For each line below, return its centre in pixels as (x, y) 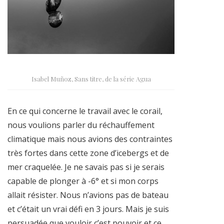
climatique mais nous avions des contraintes (90, 139)
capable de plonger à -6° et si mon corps (83, 181)
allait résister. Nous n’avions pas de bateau (88, 195)
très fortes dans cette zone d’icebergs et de (88, 153)
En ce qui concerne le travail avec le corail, (85, 111)
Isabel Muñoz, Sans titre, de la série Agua (91, 78)
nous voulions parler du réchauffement (81, 125)
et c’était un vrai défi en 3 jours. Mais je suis (88, 209)
